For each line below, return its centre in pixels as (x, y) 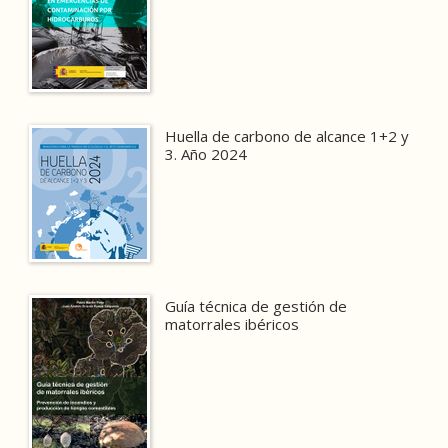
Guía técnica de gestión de (256, 305)
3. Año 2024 (206, 153)
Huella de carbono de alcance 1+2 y (287, 135)
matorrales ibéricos (232, 323)
